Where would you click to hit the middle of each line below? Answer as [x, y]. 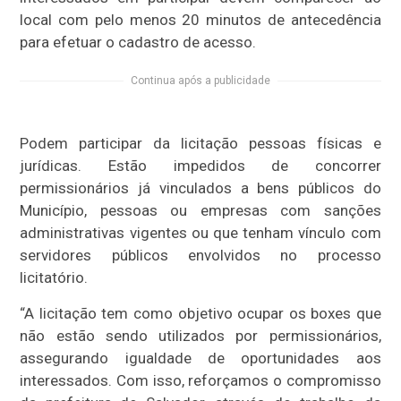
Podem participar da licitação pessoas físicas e [200, 143]
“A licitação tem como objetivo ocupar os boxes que [200, 313]
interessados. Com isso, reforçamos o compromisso [200, 380]
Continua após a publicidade [200, 80]
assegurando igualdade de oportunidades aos [200, 358]
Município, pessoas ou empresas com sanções [200, 210]
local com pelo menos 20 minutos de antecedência [200, 19]
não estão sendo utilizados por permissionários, [200, 335]
